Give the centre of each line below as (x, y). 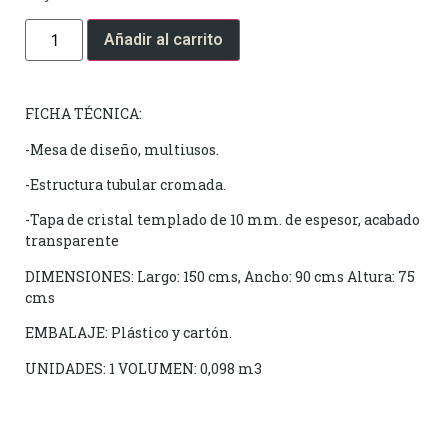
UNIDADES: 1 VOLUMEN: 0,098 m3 (143, 368)
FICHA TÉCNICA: (83, 114)
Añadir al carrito (164, 40)
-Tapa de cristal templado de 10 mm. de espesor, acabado (222, 220)
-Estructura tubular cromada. (125, 184)
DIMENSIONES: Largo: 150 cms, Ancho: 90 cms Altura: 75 (220, 276)
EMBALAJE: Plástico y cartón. (128, 333)
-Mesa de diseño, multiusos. (122, 149)
